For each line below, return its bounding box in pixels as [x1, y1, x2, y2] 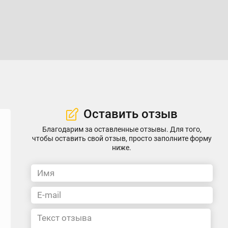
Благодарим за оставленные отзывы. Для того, [42, 125, 202, 133]
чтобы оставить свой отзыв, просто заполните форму [32, 134, 212, 142]
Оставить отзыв [83, 107, 178, 121]
